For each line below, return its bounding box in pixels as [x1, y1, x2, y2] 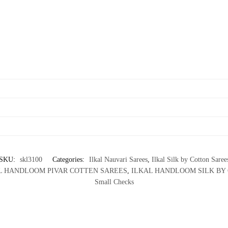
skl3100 [19, 155, 42, 163]
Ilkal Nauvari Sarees [89, 155, 148, 163]
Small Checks [94, 178, 134, 186]
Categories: [52, 155, 87, 163]
